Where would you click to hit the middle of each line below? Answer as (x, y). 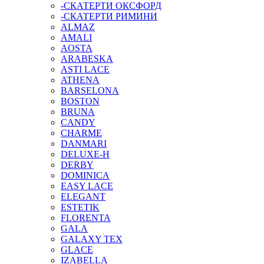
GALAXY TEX (92, 239)
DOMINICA (85, 176)
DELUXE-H (85, 154)
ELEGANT (83, 197)
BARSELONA (90, 91)
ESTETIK (80, 207)
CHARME (81, 133)
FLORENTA (86, 218)
